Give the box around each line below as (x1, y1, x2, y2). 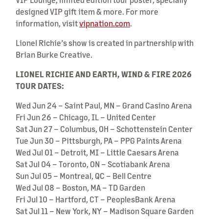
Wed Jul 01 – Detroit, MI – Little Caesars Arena (16, 147, 179, 157)
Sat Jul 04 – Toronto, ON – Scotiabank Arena (16, 158, 170, 169)
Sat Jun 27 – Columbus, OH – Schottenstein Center (16, 123, 193, 134)
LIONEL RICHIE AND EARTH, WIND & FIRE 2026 (16, 68, 192, 79)
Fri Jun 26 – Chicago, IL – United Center (16, 111, 156, 122)
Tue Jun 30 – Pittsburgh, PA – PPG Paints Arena (16, 135, 182, 146)
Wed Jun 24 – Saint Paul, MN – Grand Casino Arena (16, 100, 192, 110)
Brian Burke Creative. (16, 49, 92, 60)
